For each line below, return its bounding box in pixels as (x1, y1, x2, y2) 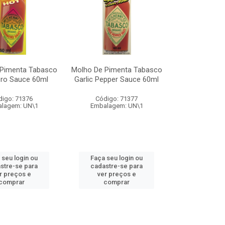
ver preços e (97, 170, 136, 178)
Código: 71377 (95, 95, 138, 102)
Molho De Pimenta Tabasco (71, 65, 162, 74)
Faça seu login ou (90, 154, 143, 162)
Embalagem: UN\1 (90, 102, 143, 109)
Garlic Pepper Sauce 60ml (74, 75, 159, 84)
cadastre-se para (90, 162, 143, 170)
